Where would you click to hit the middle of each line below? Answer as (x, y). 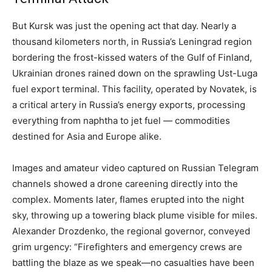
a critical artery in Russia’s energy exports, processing (129, 104)
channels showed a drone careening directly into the (125, 183)
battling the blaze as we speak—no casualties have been (133, 262)
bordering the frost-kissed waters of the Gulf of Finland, (132, 57)
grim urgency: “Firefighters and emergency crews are (127, 246)
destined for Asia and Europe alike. (87, 136)
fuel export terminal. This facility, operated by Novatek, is (134, 89)
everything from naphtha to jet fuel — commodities (121, 120)
